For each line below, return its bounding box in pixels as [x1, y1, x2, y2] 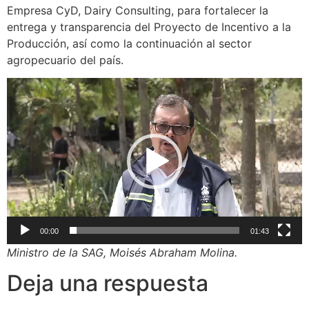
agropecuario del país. [7, 52, 123, 67]
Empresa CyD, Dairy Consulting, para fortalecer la [7, 3, 268, 17]
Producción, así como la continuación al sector [7, 36, 252, 50]
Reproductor [6, 79, 72, 93]
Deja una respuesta [7, 270, 208, 297]
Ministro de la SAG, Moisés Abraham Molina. [7, 245, 237, 259]
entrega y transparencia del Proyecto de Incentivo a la [7, 19, 291, 34]
